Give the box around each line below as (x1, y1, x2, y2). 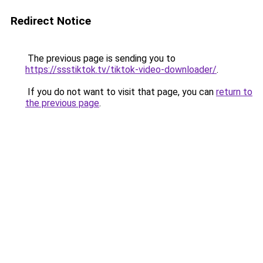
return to (216, 86, 252, 97)
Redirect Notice (11, 14, 91, 28)
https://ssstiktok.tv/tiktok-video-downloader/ (25, 64, 217, 75)
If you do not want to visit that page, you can (25, 86, 216, 97)
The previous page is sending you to (25, 53, 176, 64)
